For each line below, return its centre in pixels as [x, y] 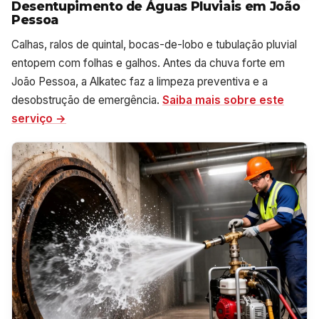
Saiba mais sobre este [223, 100]
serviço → [39, 118]
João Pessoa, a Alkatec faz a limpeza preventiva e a [140, 81]
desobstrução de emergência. [87, 100]
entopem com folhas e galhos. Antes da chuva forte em [148, 63]
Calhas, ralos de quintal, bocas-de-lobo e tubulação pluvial [154, 44]
